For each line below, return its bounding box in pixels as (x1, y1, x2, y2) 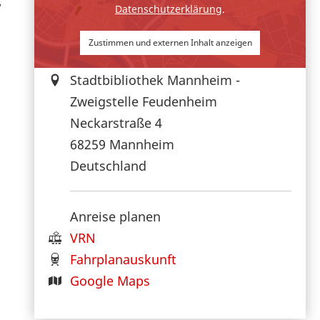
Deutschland (70, 156, 146, 174)
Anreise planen (70, 207, 161, 225)
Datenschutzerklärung (115, 2, 222, 16)
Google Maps (70, 271, 150, 289)
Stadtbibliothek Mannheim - (70, 71, 240, 89)
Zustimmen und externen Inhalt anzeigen (88, 36, 252, 49)
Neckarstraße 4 (70, 114, 162, 131)
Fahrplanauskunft (70, 250, 176, 268)
